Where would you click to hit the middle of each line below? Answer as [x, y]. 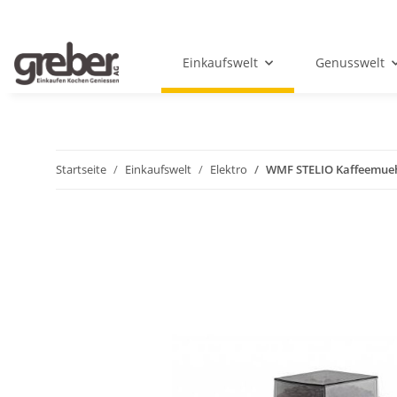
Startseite [81, 170]
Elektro [229, 170]
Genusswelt [350, 63]
